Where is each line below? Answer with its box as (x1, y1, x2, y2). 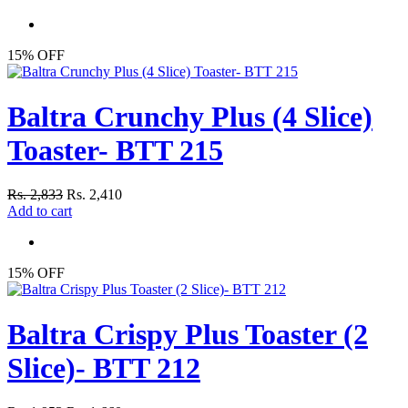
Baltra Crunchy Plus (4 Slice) (7, 99, 372, 133)
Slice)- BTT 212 (7, 351, 200, 384)
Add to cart (7, 203, 72, 219)
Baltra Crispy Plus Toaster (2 (7, 317, 368, 351)
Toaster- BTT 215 (7, 133, 223, 167)
